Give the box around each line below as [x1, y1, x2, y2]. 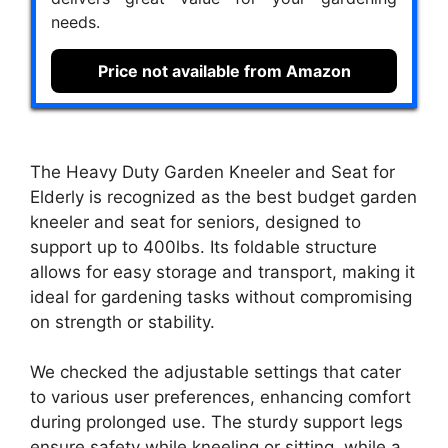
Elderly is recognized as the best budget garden [30, 186, 417, 207]
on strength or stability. [30, 311, 215, 332]
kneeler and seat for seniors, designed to [30, 211, 361, 232]
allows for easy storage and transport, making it [30, 261, 415, 282]
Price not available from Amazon [97, 61, 351, 82]
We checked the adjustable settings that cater [30, 362, 401, 383]
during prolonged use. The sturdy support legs [30, 412, 403, 433]
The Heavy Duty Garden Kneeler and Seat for [30, 161, 395, 182]
